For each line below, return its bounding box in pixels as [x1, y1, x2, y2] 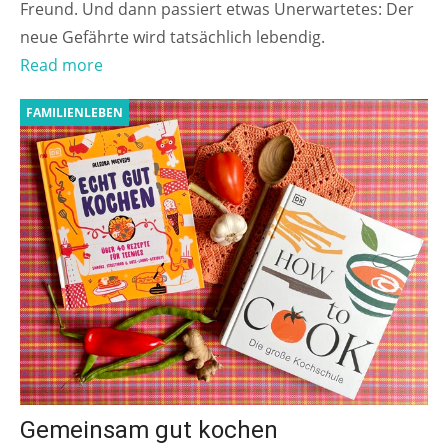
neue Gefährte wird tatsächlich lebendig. [20, 26, 325, 49]
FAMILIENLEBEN [26, 104, 123, 122]
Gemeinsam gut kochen [20, 416, 278, 445]
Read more [20, 54, 103, 77]
